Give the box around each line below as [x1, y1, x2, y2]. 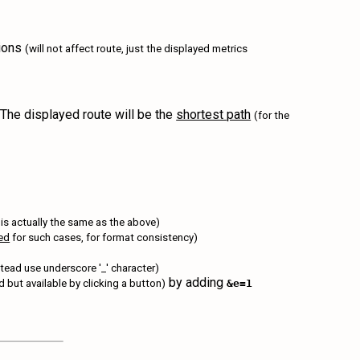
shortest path [176, 107, 252, 122]
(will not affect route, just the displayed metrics [25, 43, 248, 55]
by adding [166, 275, 227, 290]
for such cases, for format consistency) [10, 231, 198, 243]
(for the [254, 109, 290, 121]
